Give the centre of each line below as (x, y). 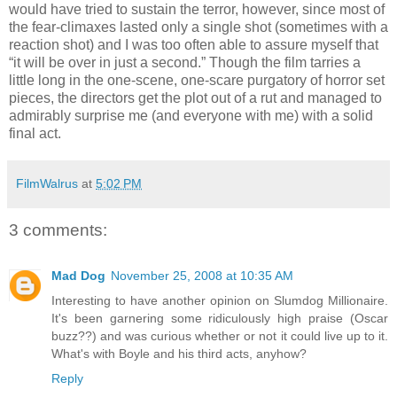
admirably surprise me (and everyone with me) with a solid (191, 115)
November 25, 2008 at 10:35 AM (202, 276)
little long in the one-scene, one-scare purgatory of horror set (197, 80)
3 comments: (58, 230)
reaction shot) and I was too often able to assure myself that (194, 44)
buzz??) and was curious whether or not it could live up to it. (220, 336)
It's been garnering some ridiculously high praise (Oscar (220, 319)
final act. (35, 133)
